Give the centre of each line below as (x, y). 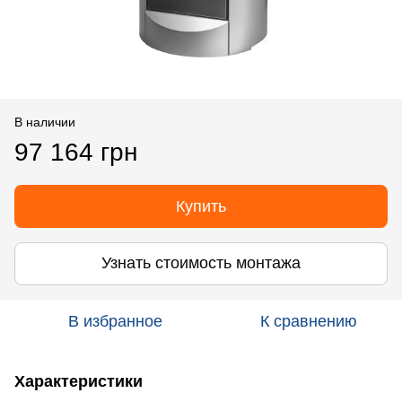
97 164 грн (76, 152)
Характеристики (79, 381)
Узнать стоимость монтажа (201, 263)
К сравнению (309, 321)
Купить (201, 206)
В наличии (45, 122)
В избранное (115, 321)
